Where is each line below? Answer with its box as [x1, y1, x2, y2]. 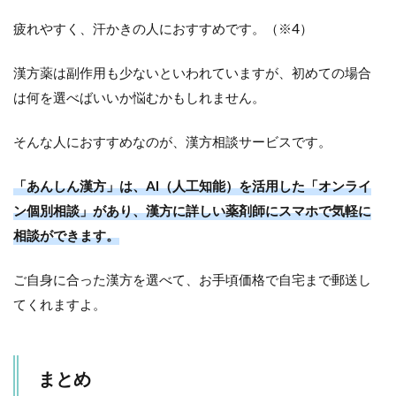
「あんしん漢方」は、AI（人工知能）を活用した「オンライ [13, 177, 371, 194]
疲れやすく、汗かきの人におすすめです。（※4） [13, 19, 313, 36]
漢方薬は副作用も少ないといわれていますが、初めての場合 [13, 64, 371, 80]
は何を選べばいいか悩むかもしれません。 [13, 88, 265, 105]
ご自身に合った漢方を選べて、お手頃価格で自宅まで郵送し [13, 270, 371, 287]
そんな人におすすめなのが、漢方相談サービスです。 [13, 133, 331, 149]
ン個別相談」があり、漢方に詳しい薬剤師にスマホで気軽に [13, 202, 371, 218]
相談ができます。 [13, 226, 119, 243]
